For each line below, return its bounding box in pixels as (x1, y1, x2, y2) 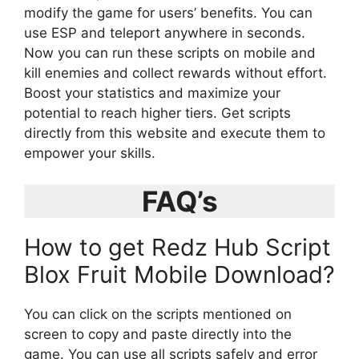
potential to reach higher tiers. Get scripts (24, 105, 291, 121)
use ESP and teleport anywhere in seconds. (24, 25, 305, 41)
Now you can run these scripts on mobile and (24, 45, 316, 61)
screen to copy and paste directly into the (24, 325, 292, 342)
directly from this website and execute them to (24, 125, 325, 141)
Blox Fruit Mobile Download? (24, 260, 335, 288)
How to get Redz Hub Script (24, 232, 331, 261)
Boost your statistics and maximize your (24, 85, 280, 101)
